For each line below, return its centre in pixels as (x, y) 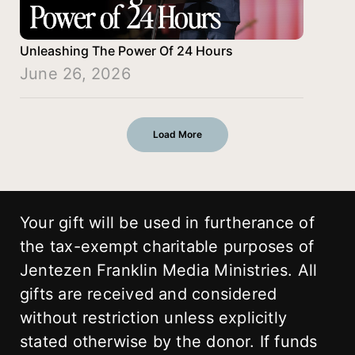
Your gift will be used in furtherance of (167, 222)
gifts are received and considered (149, 294)
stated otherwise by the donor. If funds (169, 341)
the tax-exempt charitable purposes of (167, 246)
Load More (177, 135)
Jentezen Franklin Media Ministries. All (169, 270)
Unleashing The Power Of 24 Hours (126, 50)
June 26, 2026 (75, 73)
